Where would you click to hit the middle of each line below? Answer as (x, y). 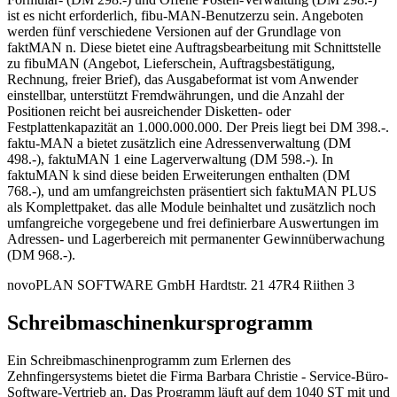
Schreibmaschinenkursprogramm (160, 322)
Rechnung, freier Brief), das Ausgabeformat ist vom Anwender (183, 79)
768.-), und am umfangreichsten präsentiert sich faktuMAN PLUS (192, 191)
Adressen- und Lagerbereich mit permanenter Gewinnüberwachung (196, 238)
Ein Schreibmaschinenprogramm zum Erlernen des (149, 360)
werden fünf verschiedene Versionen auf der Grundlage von (174, 31)
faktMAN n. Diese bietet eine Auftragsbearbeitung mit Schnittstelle (194, 47)
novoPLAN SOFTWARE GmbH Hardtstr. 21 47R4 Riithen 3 (181, 284)
